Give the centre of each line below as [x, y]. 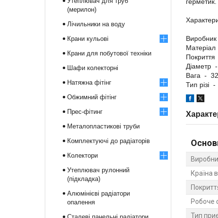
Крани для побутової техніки [109, 53]
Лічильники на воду [96, 24]
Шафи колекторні [93, 68]
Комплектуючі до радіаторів [109, 141]
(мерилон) [82, 9]
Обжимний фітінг [92, 97]
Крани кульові [88, 39]
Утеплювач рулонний [98, 170]
